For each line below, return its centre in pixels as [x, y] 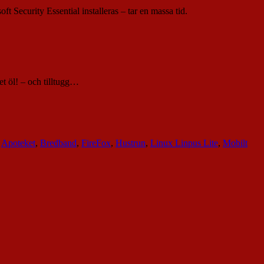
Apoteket [18, 143]
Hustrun [131, 143]
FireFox [96, 143]
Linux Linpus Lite [184, 143]
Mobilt [235, 143]
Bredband [58, 143]
